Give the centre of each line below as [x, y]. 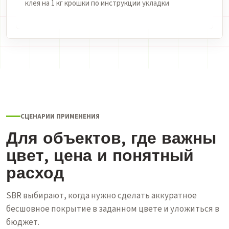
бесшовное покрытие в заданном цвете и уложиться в [113, 209]
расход [35, 172]
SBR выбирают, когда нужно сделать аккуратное [101, 196]
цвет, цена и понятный [100, 155]
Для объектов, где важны [111, 137]
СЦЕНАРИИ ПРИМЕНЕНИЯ [60, 116]
